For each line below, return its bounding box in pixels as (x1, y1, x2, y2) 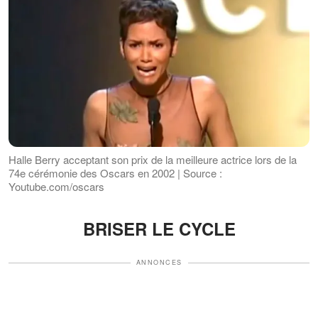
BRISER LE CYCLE (82, 216, 236, 241)
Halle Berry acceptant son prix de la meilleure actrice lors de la (9, 152, 297, 168)
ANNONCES (136, 258, 182, 268)
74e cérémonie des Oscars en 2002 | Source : (9, 165, 222, 181)
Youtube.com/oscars (9, 179, 104, 194)
